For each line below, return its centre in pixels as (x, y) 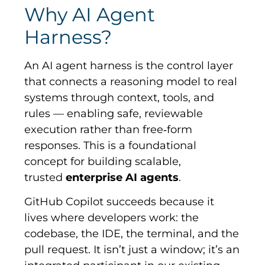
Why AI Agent (90, 14)
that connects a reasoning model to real (131, 81)
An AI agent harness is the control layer (129, 65)
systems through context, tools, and (119, 97)
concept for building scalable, (103, 161)
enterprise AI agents (122, 177)
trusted (45, 177)
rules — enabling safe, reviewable (114, 113)
